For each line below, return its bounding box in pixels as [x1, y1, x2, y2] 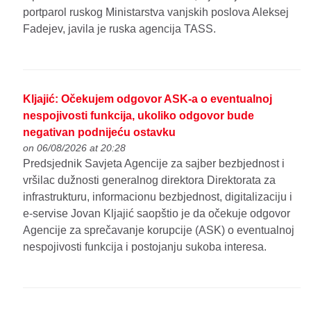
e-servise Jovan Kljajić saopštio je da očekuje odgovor [23, 208, 291, 220]
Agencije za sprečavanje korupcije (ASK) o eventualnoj [23, 224, 295, 237]
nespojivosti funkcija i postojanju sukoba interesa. [23, 241, 267, 253]
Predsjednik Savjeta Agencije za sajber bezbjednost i [23, 158, 285, 170]
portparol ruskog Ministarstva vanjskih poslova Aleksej [23, 6, 289, 19]
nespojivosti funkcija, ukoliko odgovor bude [23, 110, 255, 122]
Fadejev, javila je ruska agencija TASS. [23, 23, 217, 35]
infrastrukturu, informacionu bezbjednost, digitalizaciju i [23, 191, 293, 203]
